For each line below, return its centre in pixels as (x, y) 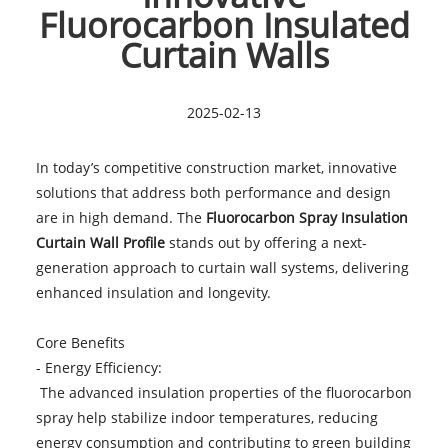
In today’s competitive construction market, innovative (216, 167)
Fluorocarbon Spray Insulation (306, 217)
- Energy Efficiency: (102, 367)
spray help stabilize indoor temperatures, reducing (206, 417)
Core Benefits (84, 342)
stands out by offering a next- (265, 242)
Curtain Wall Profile (100, 242)
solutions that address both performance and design (213, 192)
